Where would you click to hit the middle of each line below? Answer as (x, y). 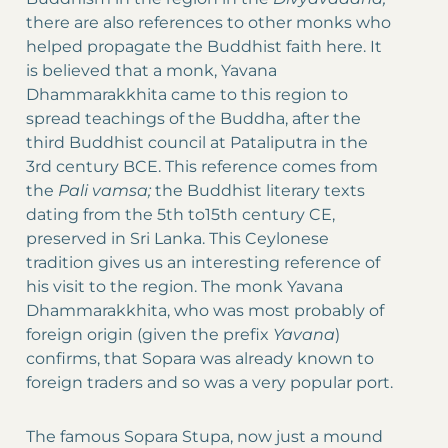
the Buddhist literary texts (260, 191)
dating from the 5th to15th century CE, (180, 215)
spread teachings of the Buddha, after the (193, 119)
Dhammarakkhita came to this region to (187, 95)
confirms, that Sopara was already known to (200, 359)
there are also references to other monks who (208, 23)
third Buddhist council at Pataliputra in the (197, 143)
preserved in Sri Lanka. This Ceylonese (177, 239)
